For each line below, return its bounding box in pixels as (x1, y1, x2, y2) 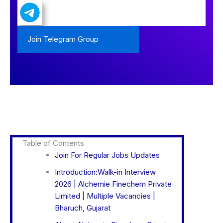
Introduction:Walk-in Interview (55, 167, 156, 177)
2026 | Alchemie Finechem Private (55, 179, 172, 189)
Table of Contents (22, 138, 84, 148)
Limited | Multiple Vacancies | (55, 191, 155, 201)
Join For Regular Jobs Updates (55, 150, 160, 160)
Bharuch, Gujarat (55, 203, 111, 213)
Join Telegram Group (27, 34, 99, 44)
